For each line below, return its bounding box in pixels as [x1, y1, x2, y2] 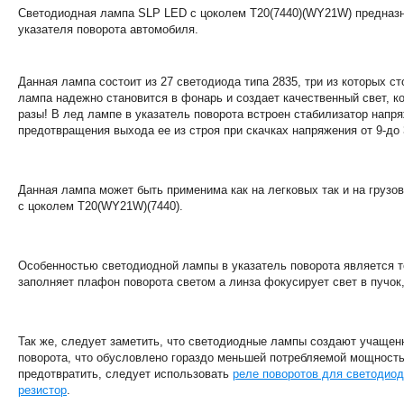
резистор [18, 383, 67, 397]
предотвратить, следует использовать [18, 367, 233, 381]
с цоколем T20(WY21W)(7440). [18, 199, 183, 213]
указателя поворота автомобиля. [18, 23, 198, 36]
